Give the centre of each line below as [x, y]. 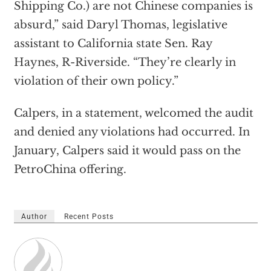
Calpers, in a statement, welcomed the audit [133, 113]
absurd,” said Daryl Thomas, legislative [120, 25]
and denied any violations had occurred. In [132, 132]
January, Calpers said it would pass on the [127, 151]
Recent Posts [89, 217]
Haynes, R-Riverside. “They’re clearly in [125, 62]
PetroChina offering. [70, 169]
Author [34, 217]
